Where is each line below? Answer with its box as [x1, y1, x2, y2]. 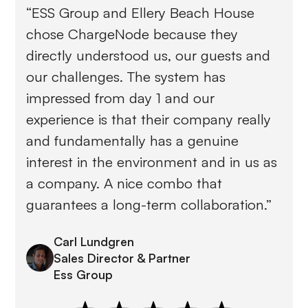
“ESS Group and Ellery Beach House [26, 3, 255, 21]
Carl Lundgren [54, 233, 135, 249]
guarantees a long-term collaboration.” [26, 195, 272, 213]
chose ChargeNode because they [26, 24, 239, 43]
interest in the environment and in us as [26, 152, 278, 170]
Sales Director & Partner [54, 250, 191, 265]
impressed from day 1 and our [26, 88, 215, 107]
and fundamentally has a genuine [26, 131, 239, 149]
